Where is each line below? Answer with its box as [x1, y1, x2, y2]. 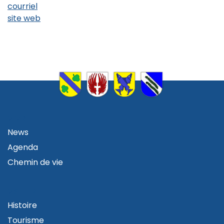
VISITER [7, 185, 36, 197]
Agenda [7, 141, 38, 153]
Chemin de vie [7, 156, 63, 168]
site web [7, 12, 40, 24]
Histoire [7, 199, 37, 211]
